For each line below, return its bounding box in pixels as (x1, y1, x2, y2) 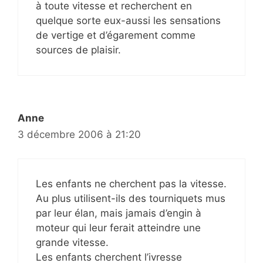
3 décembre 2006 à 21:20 (18, 129, 141, 141)
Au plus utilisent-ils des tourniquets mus (36, 192, 225, 204)
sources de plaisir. (36, 44, 121, 56)
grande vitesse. (36, 236, 109, 248)
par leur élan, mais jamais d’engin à (36, 207, 201, 219)
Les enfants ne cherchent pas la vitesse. (36, 177, 227, 190)
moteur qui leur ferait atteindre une (36, 221, 201, 234)
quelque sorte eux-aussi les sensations (36, 15, 221, 27)
